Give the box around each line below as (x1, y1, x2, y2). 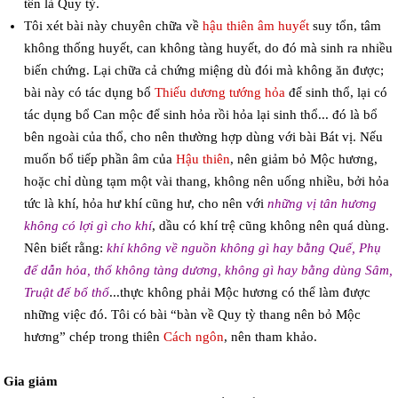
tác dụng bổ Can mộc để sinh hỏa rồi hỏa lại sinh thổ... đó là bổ (23, 107, 378, 123)
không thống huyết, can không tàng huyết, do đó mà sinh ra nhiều (23, 41, 393, 56)
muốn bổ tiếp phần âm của (23, 152, 176, 167)
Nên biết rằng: (23, 241, 107, 256)
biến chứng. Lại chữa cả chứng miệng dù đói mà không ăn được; (23, 63, 384, 78)
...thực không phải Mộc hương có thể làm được (108, 285, 370, 300)
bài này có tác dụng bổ (23, 85, 155, 100)
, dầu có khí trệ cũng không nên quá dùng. (151, 219, 389, 234)
